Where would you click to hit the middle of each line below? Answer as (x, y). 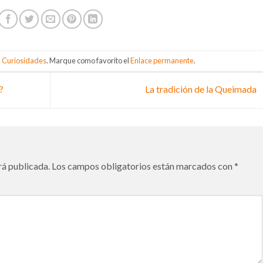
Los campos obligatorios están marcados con (143, 166)
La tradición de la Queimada (201, 89)
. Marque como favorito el (89, 61)
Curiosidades (24, 61)
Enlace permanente (162, 61)
